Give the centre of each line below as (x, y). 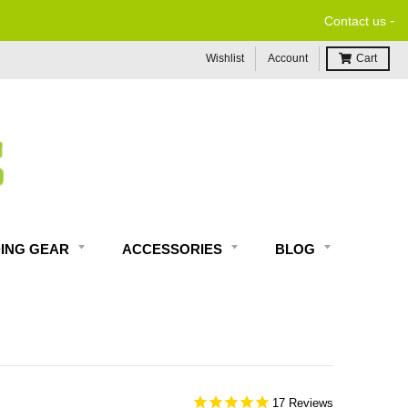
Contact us (355, 21)
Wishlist (225, 58)
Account (288, 58)
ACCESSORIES (174, 250)
